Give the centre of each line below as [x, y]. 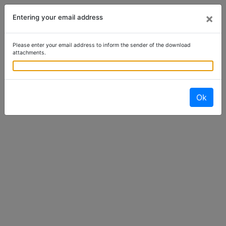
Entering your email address [58, 17]
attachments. [29, 53]
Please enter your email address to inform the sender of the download [102, 45]
